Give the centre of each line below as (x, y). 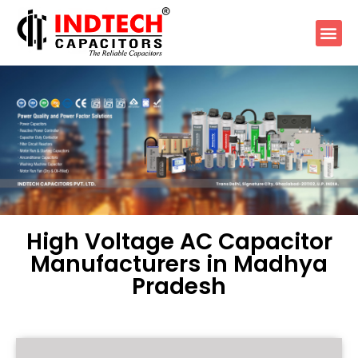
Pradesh (179, 286)
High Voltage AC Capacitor (179, 241)
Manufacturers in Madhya (179, 264)
